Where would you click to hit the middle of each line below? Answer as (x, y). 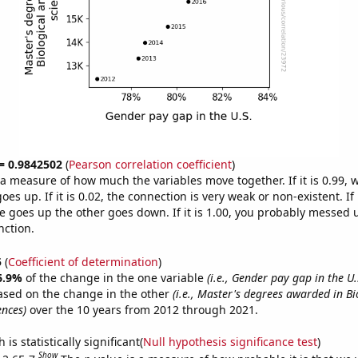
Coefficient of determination (83, 261)
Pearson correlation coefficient (150, 164)
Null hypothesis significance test (230, 341)
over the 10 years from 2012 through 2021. (142, 309)
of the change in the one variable (116, 277)
